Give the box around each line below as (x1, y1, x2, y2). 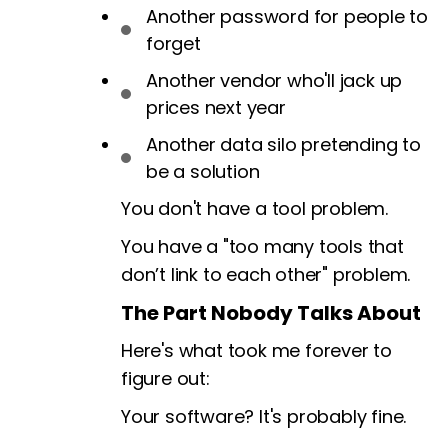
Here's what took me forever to (121, 338, 393, 364)
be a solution (146, 159, 260, 185)
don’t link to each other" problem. (121, 262, 411, 288)
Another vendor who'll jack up (146, 68, 403, 94)
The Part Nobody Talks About (121, 299, 421, 328)
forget (146, 31, 201, 57)
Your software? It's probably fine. (121, 404, 407, 430)
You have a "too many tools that (121, 234, 404, 260)
